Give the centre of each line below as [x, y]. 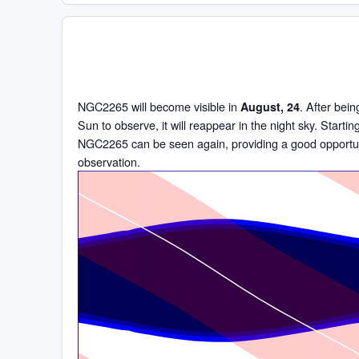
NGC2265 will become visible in [159, 106]
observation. [109, 161]
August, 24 [270, 106]
